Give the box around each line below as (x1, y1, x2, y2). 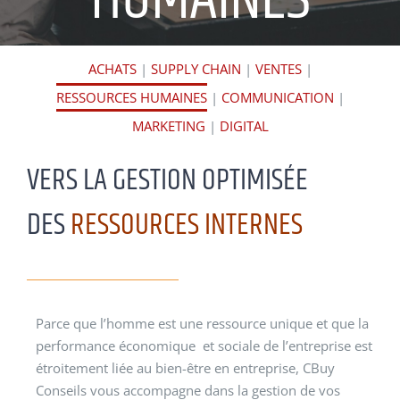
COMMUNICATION (221, 88, 334, 106)
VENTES (254, 60, 302, 78)
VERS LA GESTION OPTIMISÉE (27, 157, 308, 204)
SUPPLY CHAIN (150, 60, 245, 78)
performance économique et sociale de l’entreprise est (36, 337, 372, 355)
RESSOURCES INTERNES (71, 202, 303, 248)
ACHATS (87, 60, 137, 78)
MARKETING (131, 117, 205, 135)
